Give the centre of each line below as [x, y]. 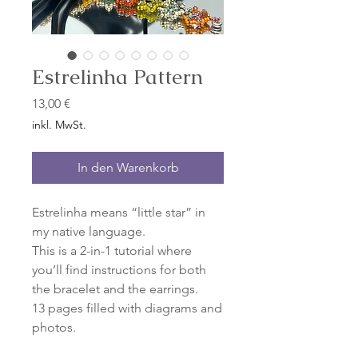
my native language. [89, 232]
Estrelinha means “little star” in [119, 213]
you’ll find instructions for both [119, 270]
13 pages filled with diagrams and [127, 308]
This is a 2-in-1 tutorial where [112, 251]
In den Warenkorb [128, 168]
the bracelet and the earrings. [115, 289]
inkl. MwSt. [59, 125]
